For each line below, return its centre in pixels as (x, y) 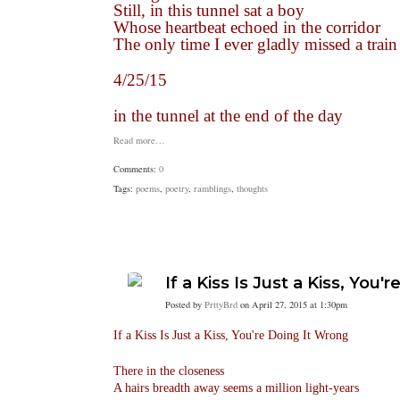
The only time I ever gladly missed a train (255, 44)
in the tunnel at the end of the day (228, 116)
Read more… (139, 140)
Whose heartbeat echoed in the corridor (247, 27)
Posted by (185, 304)
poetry (177, 188)
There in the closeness (169, 371)
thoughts (252, 188)
